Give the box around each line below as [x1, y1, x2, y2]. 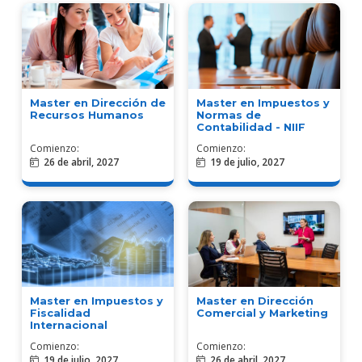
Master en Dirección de [29, 96, 166, 109]
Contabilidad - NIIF [196, 120, 305, 133]
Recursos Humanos [29, 108, 144, 121]
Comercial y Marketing [196, 306, 328, 319]
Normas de [196, 108, 261, 121]
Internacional [29, 318, 107, 331]
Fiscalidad [29, 306, 90, 319]
